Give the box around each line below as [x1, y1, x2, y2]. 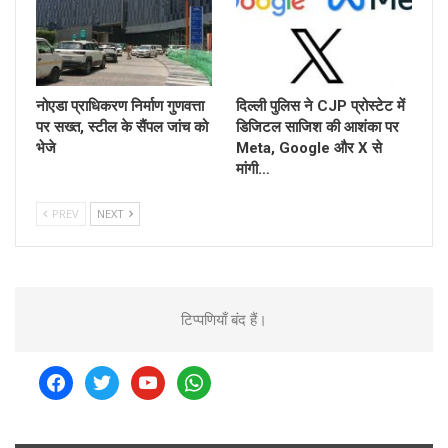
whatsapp [176, 367, 244, 388]
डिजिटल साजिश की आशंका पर [236, 118, 399, 137]
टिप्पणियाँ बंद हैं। [181, 309, 267, 330]
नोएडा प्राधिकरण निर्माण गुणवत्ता [36, 97, 204, 116]
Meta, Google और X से [236, 139, 382, 158]
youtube [130, 367, 187, 388]
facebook [38, 367, 101, 388]
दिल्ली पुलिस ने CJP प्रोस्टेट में [236, 97, 405, 116]
